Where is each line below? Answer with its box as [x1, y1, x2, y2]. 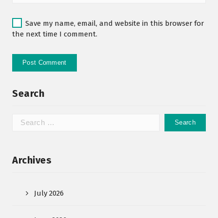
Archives [12, 154, 52, 166]
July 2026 [34, 188, 64, 198]
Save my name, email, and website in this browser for [25, 18, 204, 28]
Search [12, 87, 44, 99]
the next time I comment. [12, 29, 97, 38]
